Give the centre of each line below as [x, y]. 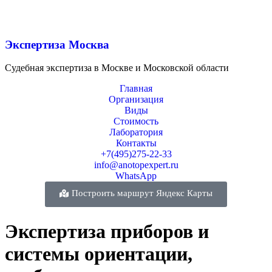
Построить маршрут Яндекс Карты [142, 193]
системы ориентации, [99, 253]
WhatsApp [136, 176]
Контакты [136, 143]
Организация [136, 100]
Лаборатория [136, 132]
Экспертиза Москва [57, 44]
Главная [136, 89]
